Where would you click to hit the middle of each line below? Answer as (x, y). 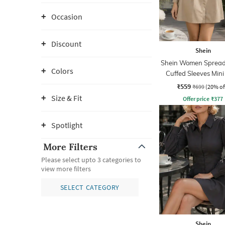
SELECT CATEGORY (90, 187)
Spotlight (67, 125)
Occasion (67, 17)
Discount (66, 44)
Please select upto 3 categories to (91, 160)
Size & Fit (67, 98)
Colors (62, 71)
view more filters (66, 169)
